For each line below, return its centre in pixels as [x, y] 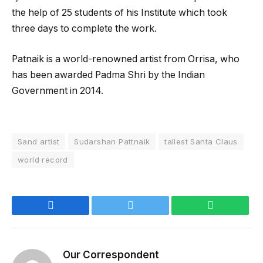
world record [43, 160]
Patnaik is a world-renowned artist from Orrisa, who [126, 59]
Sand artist [39, 142]
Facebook [74, 205]
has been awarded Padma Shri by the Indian [108, 75]
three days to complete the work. [84, 29]
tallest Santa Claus [201, 142]
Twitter [148, 205]
